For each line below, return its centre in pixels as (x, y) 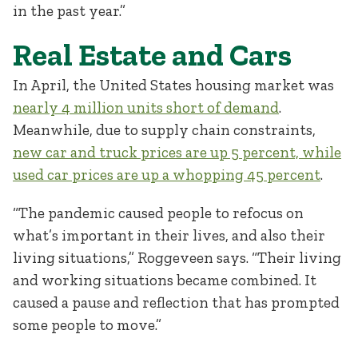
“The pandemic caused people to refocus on (158, 213)
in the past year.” (69, 11)
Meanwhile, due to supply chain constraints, (164, 130)
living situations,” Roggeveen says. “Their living (177, 257)
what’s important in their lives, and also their (169, 235)
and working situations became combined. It (165, 280)
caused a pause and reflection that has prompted (176, 302)
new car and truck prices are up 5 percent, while (177, 153)
